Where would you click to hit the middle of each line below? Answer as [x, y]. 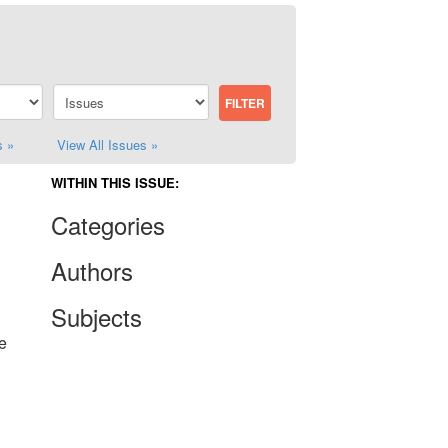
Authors [92, 270]
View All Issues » [107, 144]
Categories [108, 224]
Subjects [96, 316]
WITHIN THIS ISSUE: [115, 182]
